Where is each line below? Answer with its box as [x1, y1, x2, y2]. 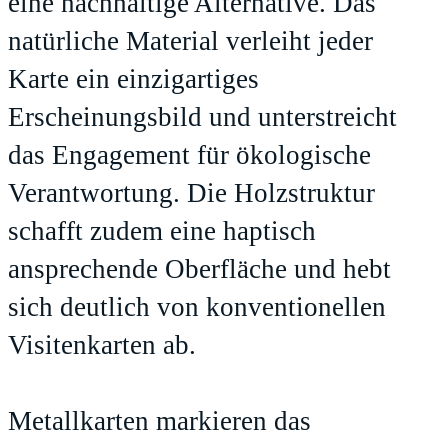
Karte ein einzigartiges [8, 64, 259, 95]
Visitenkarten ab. [8, 330, 196, 361]
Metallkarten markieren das [8, 406, 311, 437]
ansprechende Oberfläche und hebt [8, 254, 391, 285]
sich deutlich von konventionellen [8, 292, 386, 323]
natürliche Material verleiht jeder [8, 26, 373, 57]
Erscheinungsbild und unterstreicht [8, 102, 397, 133]
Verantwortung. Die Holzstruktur [8, 178, 375, 209]
